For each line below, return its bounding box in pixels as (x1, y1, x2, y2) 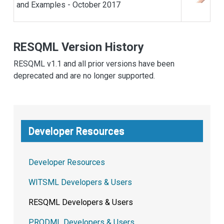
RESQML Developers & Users (28, 197, 133, 207)
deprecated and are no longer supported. (13, 71, 155, 81)
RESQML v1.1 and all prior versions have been (13, 59, 174, 69)
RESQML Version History (13, 40, 144, 54)
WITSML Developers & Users (28, 177, 132, 187)
